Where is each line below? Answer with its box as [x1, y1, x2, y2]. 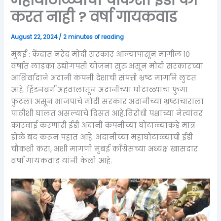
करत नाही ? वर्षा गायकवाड [11, 6, 177, 27]
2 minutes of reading [63, 33, 124, 41]
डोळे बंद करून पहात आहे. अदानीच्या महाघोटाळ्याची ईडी [11, 132, 193, 143]
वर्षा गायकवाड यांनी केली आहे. [11, 156, 112, 166]
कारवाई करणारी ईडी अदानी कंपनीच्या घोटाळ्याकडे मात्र [11, 120, 196, 131]
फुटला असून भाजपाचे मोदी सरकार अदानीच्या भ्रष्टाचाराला [11, 97, 204, 107]
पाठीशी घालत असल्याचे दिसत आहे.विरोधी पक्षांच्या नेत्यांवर [11, 109, 203, 119]
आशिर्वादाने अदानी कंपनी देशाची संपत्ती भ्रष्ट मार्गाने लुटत [11, 73, 197, 83]
